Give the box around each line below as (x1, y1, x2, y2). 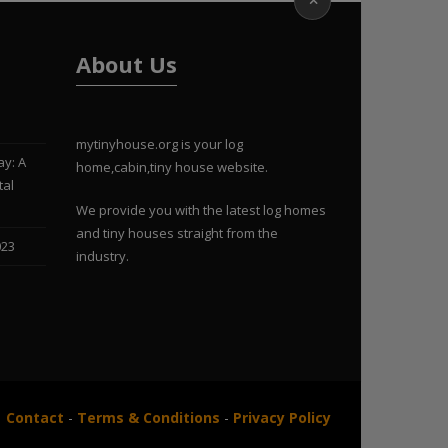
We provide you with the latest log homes (75, 200, 326, 219)
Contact (6, 407, 64, 427)
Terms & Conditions (77, 407, 220, 427)
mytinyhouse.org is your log (75, 134, 243, 153)
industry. (75, 246, 129, 265)
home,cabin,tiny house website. (75, 157, 268, 176)
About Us (75, 48, 177, 79)
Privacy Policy (233, 407, 331, 427)
